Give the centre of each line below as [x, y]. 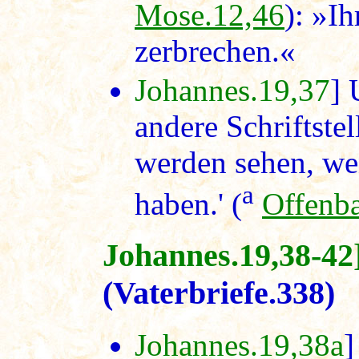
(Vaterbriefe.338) [219, 293]
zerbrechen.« [215, 50]
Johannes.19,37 [232, 90]
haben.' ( [188, 204]
